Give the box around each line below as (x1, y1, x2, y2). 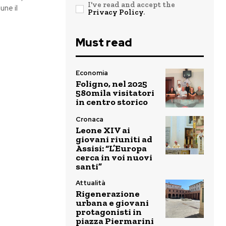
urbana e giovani (76, 197, 149, 208)
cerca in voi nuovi (76, 151, 152, 163)
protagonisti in (76, 206, 142, 217)
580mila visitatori (76, 87, 154, 98)
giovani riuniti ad (76, 133, 152, 145)
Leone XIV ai (76, 124, 130, 136)
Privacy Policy (88, 8, 143, 17)
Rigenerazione (76, 188, 140, 199)
